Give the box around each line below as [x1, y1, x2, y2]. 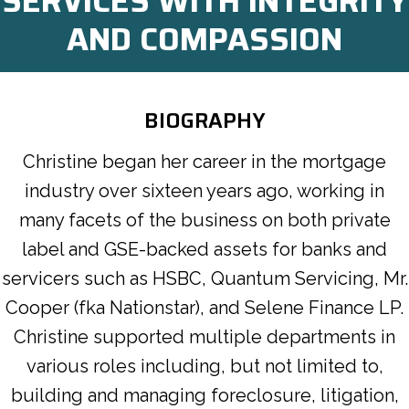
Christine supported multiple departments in [14, 326, 395, 349]
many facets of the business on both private [18, 209, 391, 232]
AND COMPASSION [67, 14, 342, 65]
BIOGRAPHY [143, 104, 266, 138]
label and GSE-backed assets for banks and [22, 238, 387, 261]
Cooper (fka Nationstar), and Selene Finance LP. [5, 297, 404, 320]
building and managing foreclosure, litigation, [10, 384, 399, 407]
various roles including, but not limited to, [26, 355, 383, 378]
